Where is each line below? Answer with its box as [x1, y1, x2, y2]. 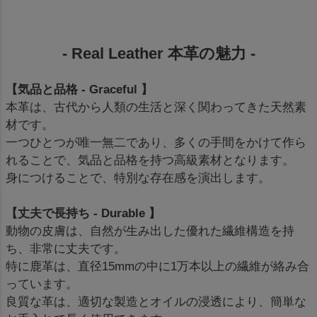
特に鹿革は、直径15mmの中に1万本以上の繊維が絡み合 [6, 259, 309, 273]
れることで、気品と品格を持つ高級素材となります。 [6, 153, 294, 167]
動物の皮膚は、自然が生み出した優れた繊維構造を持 [6, 224, 294, 238]
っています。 [6, 277, 78, 291]
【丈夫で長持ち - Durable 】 [6, 206, 161, 220]
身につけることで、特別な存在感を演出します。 [6, 171, 270, 185]
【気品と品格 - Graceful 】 [6, 82, 153, 96]
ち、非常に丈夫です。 [6, 241, 126, 255]
